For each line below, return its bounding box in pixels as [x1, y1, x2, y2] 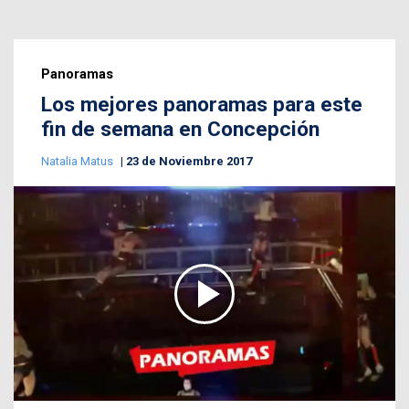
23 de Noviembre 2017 [126, 153, 252, 168]
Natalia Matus [41, 153, 116, 168]
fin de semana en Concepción [41, 116, 320, 142]
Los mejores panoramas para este [41, 91, 362, 117]
